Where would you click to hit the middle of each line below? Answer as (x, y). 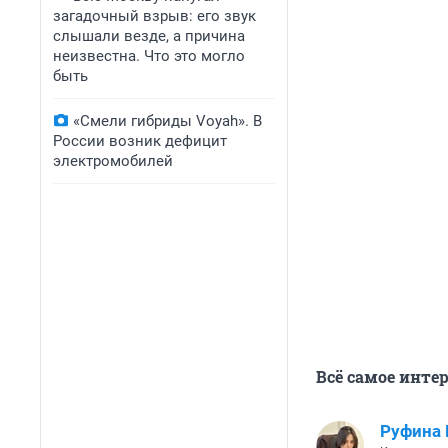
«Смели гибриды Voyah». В (167, 121)
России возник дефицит (140, 141)
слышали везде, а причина (149, 36)
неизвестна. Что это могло (149, 56)
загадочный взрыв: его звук (154, 16)
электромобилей (113, 161)
